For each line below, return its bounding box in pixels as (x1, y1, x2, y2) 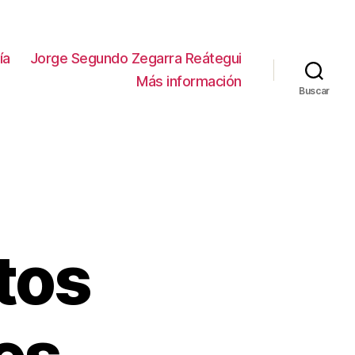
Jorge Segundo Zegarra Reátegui (29, 50, 242, 67)
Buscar (298, 85, 330, 97)
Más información (136, 73, 242, 90)
